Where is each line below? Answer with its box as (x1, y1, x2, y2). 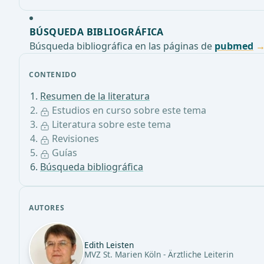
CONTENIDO (29, 70, 77, 80)
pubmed (214, 39, 253, 53)
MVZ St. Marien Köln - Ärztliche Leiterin (84, 249, 233, 260)
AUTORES (29, 203, 65, 213)
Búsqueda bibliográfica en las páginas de (29, 39, 214, 53)
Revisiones (49, 132, 99, 146)
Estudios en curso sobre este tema (49, 104, 206, 117)
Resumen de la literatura (40, 90, 150, 103)
